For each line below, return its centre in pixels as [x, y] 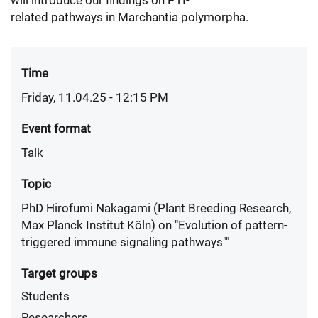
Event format [56, 128]
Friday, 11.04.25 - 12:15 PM [95, 97]
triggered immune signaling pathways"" [125, 242]
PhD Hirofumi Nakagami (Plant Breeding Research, [156, 208]
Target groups [59, 273]
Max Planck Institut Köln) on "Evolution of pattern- [154, 225]
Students [45, 296]
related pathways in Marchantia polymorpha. [130, 17]
